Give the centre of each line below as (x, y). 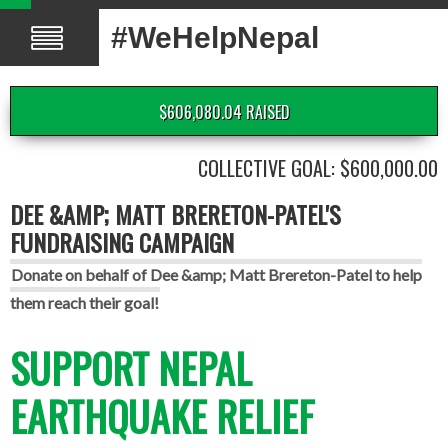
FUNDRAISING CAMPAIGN (122, 242)
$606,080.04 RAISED (224, 112)
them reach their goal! (84, 302)
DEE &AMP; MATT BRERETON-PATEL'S (175, 214)
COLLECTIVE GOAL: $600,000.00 (318, 168)
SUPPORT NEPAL (131, 368)
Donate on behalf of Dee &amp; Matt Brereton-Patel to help (216, 274)
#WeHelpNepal (215, 37)
